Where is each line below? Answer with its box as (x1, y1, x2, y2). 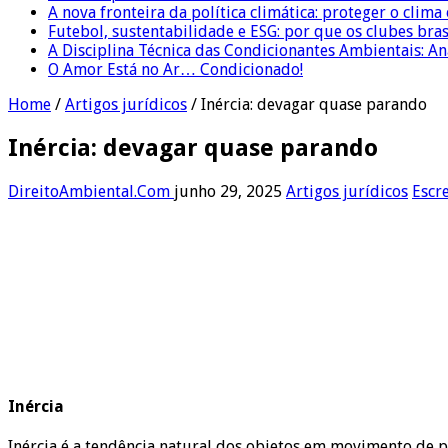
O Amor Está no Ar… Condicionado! (48, 59, 303, 79)
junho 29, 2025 (174, 181, 282, 201)
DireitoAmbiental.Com (8, 181, 174, 201)
